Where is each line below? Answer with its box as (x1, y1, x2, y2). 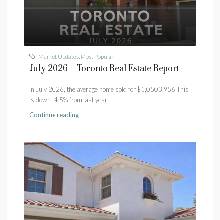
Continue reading (29, 111, 79, 119)
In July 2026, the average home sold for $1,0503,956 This (29, 85, 189, 94)
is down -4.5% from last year (29, 96, 107, 104)
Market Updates (38, 53, 79, 61)
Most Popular (81, 53, 114, 61)
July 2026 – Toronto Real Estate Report (29, 63, 179, 75)
